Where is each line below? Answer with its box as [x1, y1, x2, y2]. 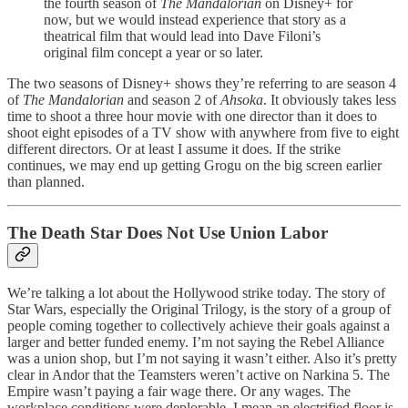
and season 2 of [124, 91, 220, 107]
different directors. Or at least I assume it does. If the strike [7, 140, 341, 157]
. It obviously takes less [263, 91, 396, 107]
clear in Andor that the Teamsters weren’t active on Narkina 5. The [7, 367, 390, 383]
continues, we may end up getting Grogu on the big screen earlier [7, 157, 382, 173]
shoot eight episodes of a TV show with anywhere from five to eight [7, 124, 399, 140]
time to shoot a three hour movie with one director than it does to [7, 107, 377, 124]
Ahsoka [220, 91, 263, 107]
